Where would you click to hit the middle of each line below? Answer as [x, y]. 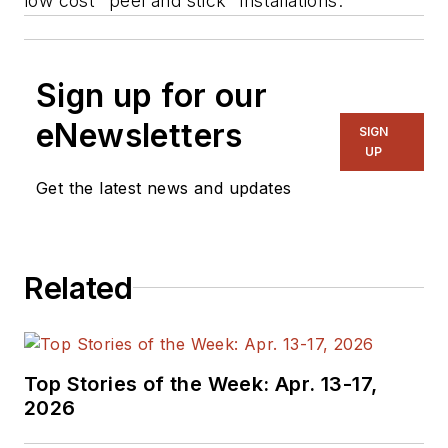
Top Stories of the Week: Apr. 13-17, [201, 383]
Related [78, 287]
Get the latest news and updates [164, 187]
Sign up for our [151, 95]
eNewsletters [139, 135]
